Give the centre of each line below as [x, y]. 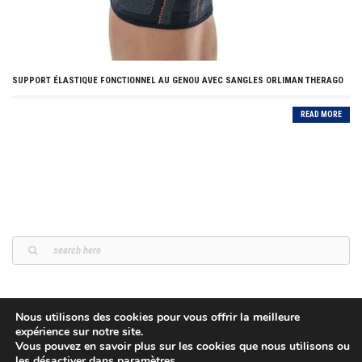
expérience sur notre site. [79, 332]
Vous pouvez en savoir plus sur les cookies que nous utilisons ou [183, 346]
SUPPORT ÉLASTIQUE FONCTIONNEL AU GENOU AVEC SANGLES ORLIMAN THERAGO [178, 81]
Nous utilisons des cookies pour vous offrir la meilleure [158, 317]
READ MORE [321, 115]
